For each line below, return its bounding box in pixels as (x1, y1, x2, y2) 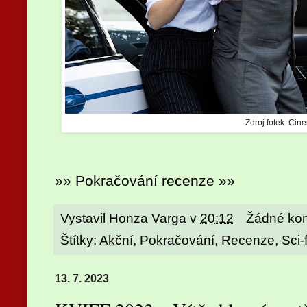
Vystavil (60, 210, 109, 225)
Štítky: (60, 232, 99, 247)
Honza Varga (109, 210, 186, 225)
